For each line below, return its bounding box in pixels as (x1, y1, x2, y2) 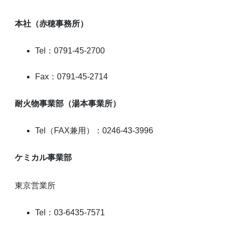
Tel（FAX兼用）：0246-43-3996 (35, 126, 154, 135)
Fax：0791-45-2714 (35, 72, 108, 81)
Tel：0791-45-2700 (35, 46, 105, 55)
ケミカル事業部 (15, 153, 72, 162)
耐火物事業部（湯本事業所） (15, 99, 121, 108)
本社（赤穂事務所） (15, 19, 89, 28)
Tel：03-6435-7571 (35, 208, 105, 217)
